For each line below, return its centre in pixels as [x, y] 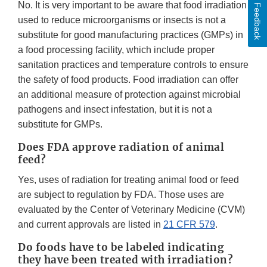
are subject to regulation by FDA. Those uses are [121, 195]
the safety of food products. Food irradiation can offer [128, 80]
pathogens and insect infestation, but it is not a [115, 110]
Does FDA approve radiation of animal [121, 148]
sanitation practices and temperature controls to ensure [133, 65]
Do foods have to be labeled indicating [121, 248]
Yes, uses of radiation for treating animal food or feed [128, 180]
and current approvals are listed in [91, 225]
